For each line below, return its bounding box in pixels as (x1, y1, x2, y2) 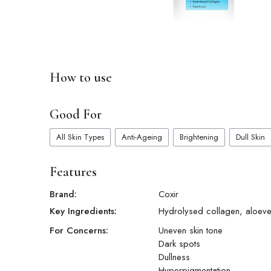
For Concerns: (50, 224, 108, 238)
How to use (50, 70, 112, 86)
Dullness (158, 250, 190, 264)
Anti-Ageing (122, 131, 162, 143)
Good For (50, 106, 102, 123)
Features (50, 164, 97, 180)
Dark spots (158, 237, 200, 251)
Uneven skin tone (158, 224, 223, 238)
